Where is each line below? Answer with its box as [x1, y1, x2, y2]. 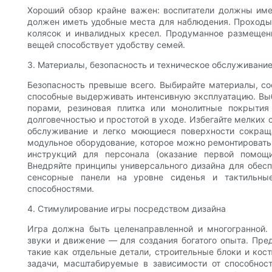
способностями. [27, 183, 94, 194]
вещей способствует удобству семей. [27, 39, 185, 50]
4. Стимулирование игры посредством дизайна [27, 203, 226, 214]
